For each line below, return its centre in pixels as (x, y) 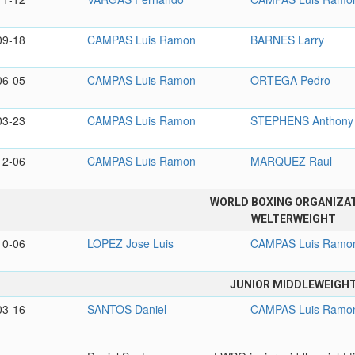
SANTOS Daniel (127, 309)
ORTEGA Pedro (291, 80)
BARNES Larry (288, 40)
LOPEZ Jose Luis (131, 244)
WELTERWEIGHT (293, 219)
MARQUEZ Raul (292, 161)
